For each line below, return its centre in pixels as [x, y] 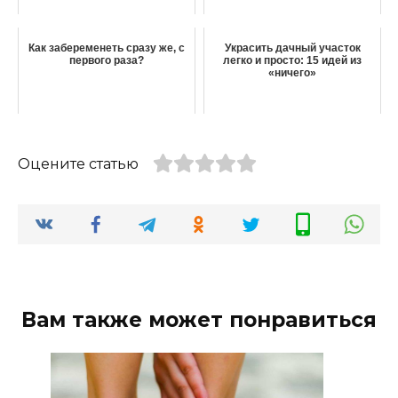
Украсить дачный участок [292, 48]
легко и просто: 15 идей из [292, 60]
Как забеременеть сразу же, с [107, 48]
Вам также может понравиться [199, 319]
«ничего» [292, 72]
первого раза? [107, 60]
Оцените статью [78, 163]
